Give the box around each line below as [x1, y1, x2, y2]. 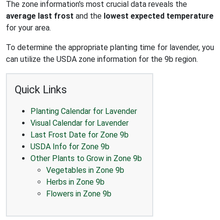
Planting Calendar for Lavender [30, 106, 137, 116]
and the [74, 11, 104, 21]
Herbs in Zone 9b [46, 177, 105, 187]
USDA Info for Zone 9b [30, 141, 110, 151]
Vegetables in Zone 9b [46, 165, 124, 175]
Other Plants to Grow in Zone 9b [30, 153, 142, 163]
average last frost [6, 11, 74, 21]
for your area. [6, 23, 51, 32]
